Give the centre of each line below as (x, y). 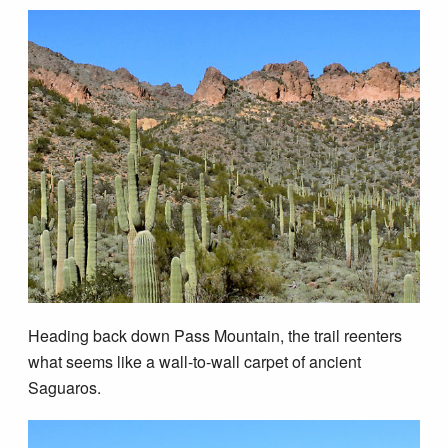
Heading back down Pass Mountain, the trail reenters (215, 335)
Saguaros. (65, 387)
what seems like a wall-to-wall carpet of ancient (195, 361)
